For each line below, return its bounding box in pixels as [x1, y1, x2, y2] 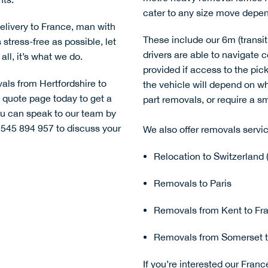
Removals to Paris [153, 178, 232, 189]
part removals [143, 94, 202, 105]
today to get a [51, 93, 112, 104]
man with [76, 21, 115, 32]
